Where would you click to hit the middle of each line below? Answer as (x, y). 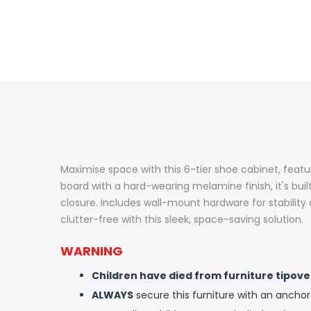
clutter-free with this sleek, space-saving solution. (182, 219)
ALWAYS (112, 295)
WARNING (92, 251)
